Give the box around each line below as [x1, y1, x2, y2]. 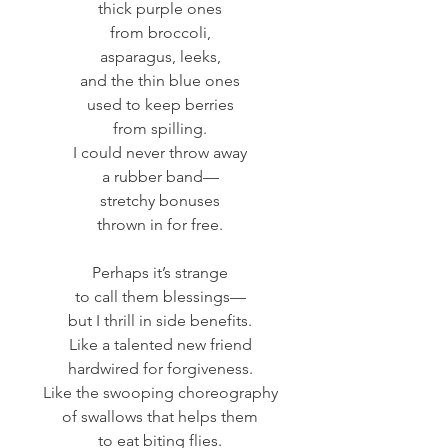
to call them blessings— [74, 287, 246, 307]
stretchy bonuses [100, 191, 220, 211]
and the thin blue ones [80, 71, 240, 91]
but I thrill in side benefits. [68, 311, 252, 331]
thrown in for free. [97, 215, 223, 235]
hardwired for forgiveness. [67, 359, 253, 379]
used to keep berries [86, 95, 234, 115]
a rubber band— [101, 167, 219, 187]
